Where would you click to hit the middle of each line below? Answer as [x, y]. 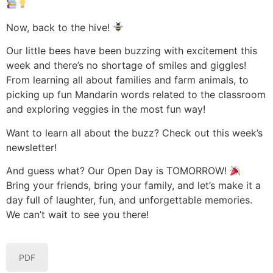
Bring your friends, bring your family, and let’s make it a [133, 185]
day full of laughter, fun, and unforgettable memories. [129, 200]
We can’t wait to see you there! [77, 214]
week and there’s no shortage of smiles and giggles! [126, 66]
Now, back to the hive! [59, 27]
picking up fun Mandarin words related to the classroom [136, 95]
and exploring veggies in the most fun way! [106, 109]
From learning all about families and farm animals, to [127, 80]
